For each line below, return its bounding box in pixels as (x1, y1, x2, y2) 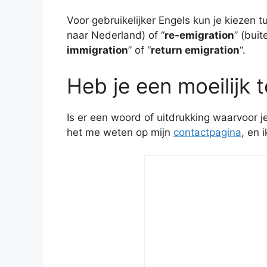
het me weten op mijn (67, 126, 173, 138)
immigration (67, 44, 128, 57)
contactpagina (173, 126, 241, 138)
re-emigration (164, 29, 234, 42)
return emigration (151, 44, 240, 57)
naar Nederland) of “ (67, 29, 164, 42)
